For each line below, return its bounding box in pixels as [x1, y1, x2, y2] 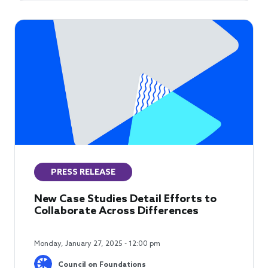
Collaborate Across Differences [34, 205, 199, 218]
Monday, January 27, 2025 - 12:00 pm [34, 240, 160, 249]
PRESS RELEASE [51, 167, 115, 178]
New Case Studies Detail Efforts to [34, 193, 217, 206]
